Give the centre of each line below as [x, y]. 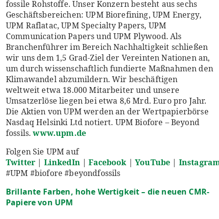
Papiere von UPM [40, 202]
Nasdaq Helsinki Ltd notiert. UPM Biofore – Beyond [103, 122]
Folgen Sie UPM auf [42, 152]
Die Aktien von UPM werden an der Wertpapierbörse [107, 111]
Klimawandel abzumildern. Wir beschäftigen [92, 79]
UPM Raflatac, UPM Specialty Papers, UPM [86, 25]
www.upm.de [60, 133]
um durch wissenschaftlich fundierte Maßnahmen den [109, 68]
